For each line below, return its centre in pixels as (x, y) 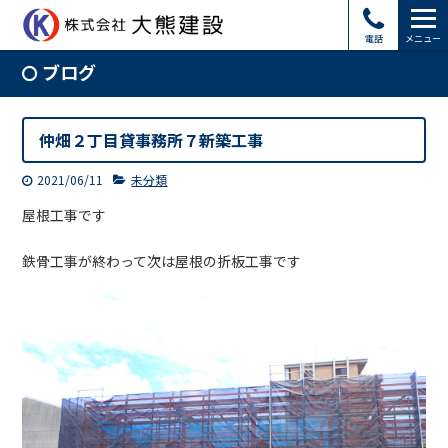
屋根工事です (64, 215)
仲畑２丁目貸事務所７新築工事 (151, 140)
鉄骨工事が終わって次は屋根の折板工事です (162, 261)
